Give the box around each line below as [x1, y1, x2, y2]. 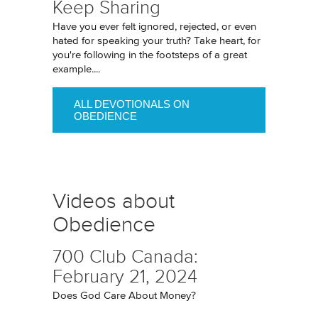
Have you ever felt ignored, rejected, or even [53, 21, 256, 32]
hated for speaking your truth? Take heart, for [53, 35, 261, 46]
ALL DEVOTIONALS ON [74, 98, 190, 110]
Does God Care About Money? [53, 290, 196, 301]
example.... [53, 64, 100, 75]
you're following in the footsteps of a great [53, 50, 247, 60]
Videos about [53, 190, 175, 213]
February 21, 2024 [53, 266, 197, 287]
